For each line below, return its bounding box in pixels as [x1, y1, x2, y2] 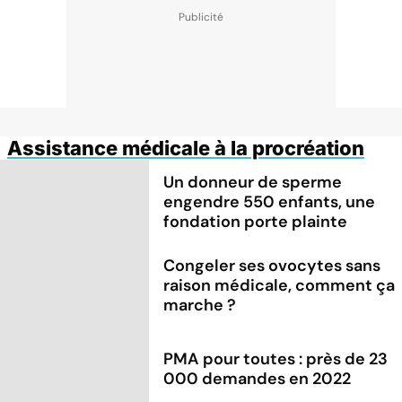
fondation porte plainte [163, 210, 348, 232]
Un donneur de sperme [163, 170, 343, 193]
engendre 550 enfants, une [163, 190, 376, 213]
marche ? [163, 293, 237, 316]
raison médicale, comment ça [163, 274, 396, 296]
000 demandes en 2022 [163, 367, 352, 389]
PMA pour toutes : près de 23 [163, 347, 389, 370]
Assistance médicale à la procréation [7, 135, 364, 160]
